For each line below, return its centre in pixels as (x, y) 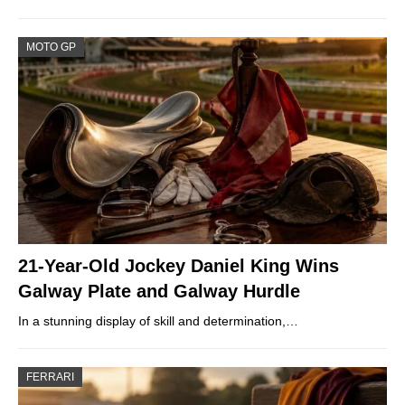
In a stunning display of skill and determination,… (158, 320)
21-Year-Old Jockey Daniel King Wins (179, 265)
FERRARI (50, 377)
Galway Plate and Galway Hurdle (159, 291)
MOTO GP (51, 47)
